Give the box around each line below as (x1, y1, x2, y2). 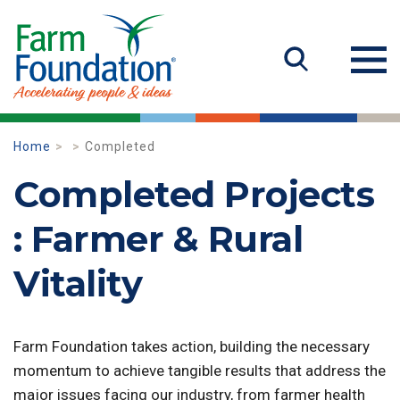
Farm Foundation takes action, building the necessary (13, 337, 370, 355)
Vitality (13, 262, 142, 305)
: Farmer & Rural (13, 217, 303, 261)
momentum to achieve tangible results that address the (13, 362, 386, 379)
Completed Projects (13, 172, 374, 216)
